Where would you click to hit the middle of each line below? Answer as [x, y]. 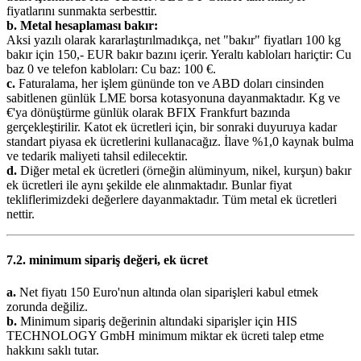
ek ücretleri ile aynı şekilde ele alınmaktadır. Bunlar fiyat [149, 185]
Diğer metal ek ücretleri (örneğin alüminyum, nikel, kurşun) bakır [184, 170]
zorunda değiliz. [47, 306]
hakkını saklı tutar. [53, 350]
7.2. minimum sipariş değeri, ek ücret [107, 260]
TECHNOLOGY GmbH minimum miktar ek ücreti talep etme [165, 335]
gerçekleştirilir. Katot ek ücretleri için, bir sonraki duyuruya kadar [172, 127]
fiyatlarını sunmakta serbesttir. [82, 10]
